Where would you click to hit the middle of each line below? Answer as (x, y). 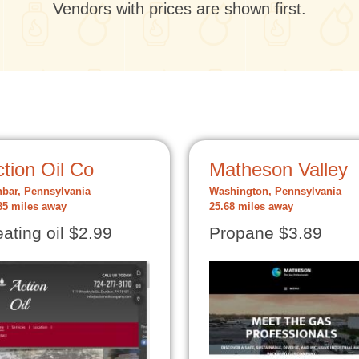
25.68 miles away (251, 207)
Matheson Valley (278, 169)
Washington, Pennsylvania (275, 192)
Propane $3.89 (266, 233)
